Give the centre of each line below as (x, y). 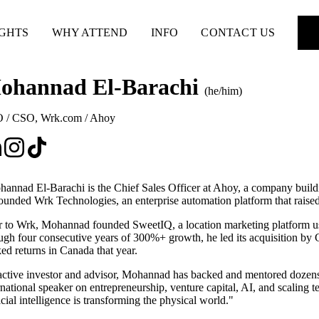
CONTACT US (238, 32)
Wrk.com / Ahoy (78, 118)
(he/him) (223, 91)
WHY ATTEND (90, 32)
